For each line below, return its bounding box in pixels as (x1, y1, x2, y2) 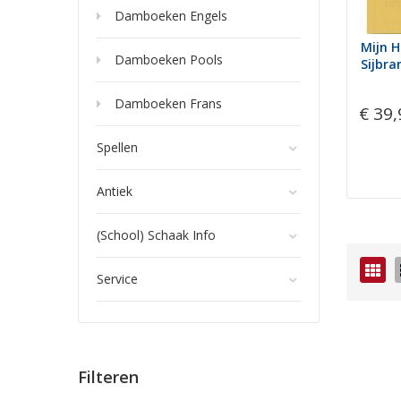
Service (97, 270, 138, 287)
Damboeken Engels (115, 7, 227, 24)
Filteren (78, 366, 139, 388)
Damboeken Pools (115, 51, 223, 68)
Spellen (97, 139, 138, 156)
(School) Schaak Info (97, 226, 216, 243)
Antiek (97, 183, 132, 200)
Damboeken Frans (115, 95, 222, 112)
